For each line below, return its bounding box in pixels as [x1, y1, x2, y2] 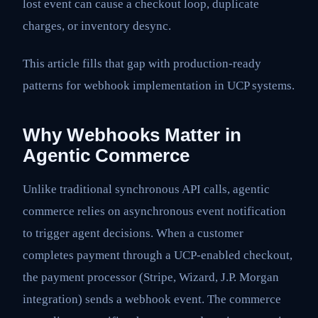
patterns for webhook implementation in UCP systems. [23, 79, 295, 93]
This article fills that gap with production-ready [23, 57, 261, 71]
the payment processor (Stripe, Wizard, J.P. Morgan [23, 270, 279, 284]
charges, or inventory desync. [23, 18, 171, 33]
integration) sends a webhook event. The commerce [23, 292, 281, 306]
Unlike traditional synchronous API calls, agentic [23, 182, 270, 196]
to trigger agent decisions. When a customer [23, 226, 243, 240]
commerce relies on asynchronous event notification [23, 204, 286, 218]
